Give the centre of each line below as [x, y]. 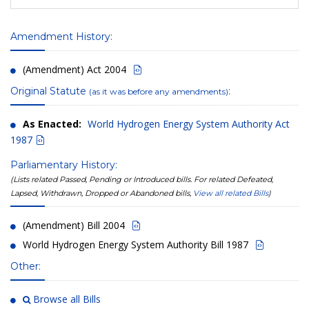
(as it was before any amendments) [159, 91]
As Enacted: [52, 123]
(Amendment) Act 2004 [74, 69]
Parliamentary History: [64, 165]
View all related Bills [231, 193]
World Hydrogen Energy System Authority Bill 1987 [136, 244]
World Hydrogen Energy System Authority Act [189, 123]
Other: [26, 266]
